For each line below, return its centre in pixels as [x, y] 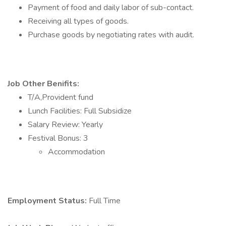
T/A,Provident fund [61, 97]
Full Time [105, 201]
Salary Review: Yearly [65, 125]
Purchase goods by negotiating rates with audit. [111, 35]
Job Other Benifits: [43, 84]
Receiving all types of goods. [78, 21]
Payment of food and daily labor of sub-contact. [111, 8]
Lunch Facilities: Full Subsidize [80, 111]
